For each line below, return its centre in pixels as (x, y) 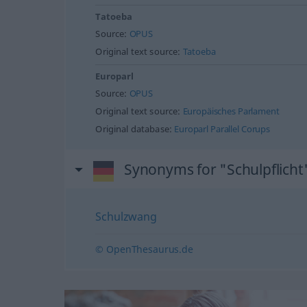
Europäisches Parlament (231, 111)
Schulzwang (126, 216)
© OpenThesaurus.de (144, 249)
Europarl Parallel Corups (222, 129)
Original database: (135, 129)
